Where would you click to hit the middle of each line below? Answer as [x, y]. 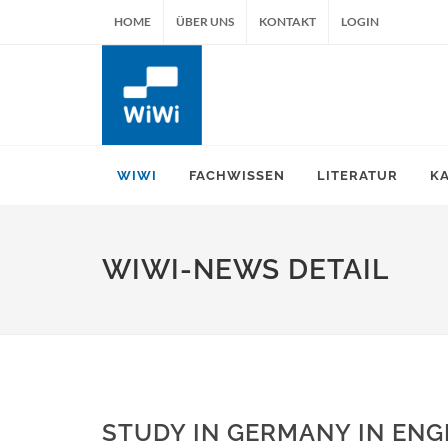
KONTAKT [287, 21]
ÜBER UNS [205, 21]
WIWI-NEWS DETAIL [245, 269]
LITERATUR [357, 175]
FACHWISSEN [237, 175]
